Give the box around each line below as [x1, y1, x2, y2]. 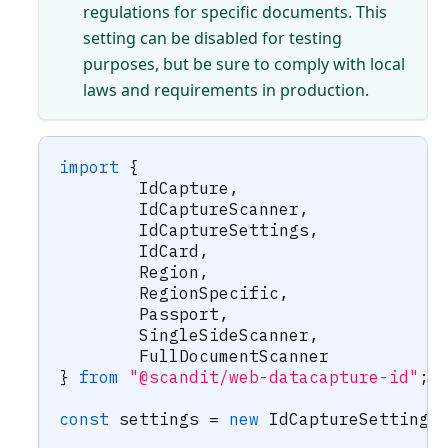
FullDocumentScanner [139, 346, 329, 367]
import [59, 157, 119, 178]
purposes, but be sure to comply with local [82, 53, 405, 76]
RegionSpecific [139, 283, 279, 304]
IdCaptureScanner [139, 199, 299, 220]
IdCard [139, 241, 199, 262]
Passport [139, 304, 219, 325]
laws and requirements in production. [82, 79, 369, 102]
